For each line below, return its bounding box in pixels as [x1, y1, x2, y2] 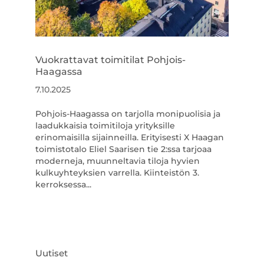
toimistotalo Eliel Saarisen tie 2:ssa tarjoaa [35, 144, 212, 155]
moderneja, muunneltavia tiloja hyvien [35, 156, 200, 167]
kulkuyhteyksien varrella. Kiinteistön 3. [35, 167, 199, 179]
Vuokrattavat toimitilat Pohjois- [35, 54, 186, 66]
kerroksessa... [35, 179, 91, 190]
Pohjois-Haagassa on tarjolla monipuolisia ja [35, 108, 220, 120]
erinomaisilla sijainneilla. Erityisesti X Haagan [35, 132, 224, 143]
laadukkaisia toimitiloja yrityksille [35, 120, 175, 131]
